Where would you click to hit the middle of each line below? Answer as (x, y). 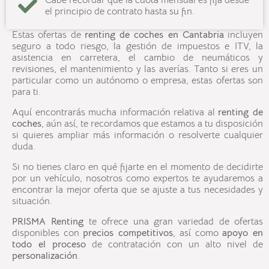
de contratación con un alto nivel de (174, 245)
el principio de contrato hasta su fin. (120, 12)
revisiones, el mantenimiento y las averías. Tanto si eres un (138, 69)
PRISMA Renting (48, 222)
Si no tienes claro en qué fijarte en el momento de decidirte (138, 167)
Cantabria (203, 35)
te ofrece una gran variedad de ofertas (173, 222)
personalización (45, 256)
